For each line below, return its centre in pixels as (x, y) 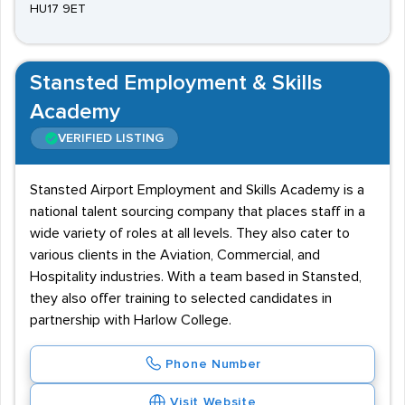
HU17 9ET (58, 9)
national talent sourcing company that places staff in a (198, 212)
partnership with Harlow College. (131, 320)
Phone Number (213, 364)
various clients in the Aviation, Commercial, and (175, 255)
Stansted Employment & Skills (176, 83)
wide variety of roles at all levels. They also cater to (190, 233)
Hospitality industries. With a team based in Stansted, (196, 277)
